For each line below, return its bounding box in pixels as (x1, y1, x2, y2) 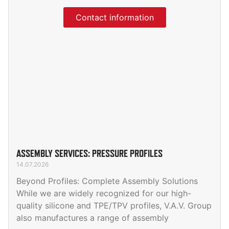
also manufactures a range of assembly (16, 213, 169, 223)
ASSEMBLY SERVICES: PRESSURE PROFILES (16, 148, 163, 159)
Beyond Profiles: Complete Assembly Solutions (16, 176, 198, 187)
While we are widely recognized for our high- (16, 188, 191, 199)
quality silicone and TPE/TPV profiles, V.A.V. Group (16, 200, 212, 211)
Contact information (75, 12, 154, 23)
